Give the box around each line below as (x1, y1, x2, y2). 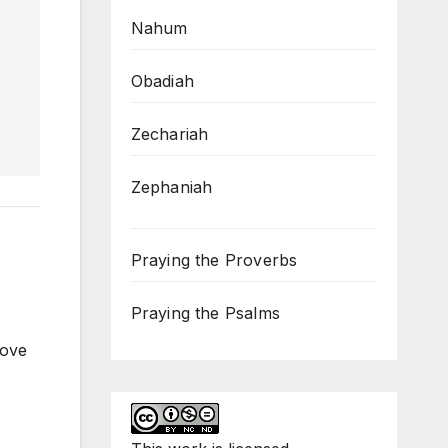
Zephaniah (130, 177, 213, 198)
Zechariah (130, 124, 209, 145)
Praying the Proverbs (130, 250, 298, 271)
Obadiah (130, 71, 194, 92)
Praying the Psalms (130, 303, 281, 324)
